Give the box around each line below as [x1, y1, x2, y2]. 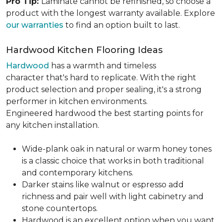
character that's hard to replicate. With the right [6, 73, 196, 82]
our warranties [6, 20, 63, 30]
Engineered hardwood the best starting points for [6, 109, 204, 118]
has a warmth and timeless [49, 61, 156, 70]
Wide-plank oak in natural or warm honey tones [22, 144, 212, 154]
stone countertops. [22, 204, 98, 213]
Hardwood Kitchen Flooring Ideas [6, 45, 165, 55]
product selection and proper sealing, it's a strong [6, 85, 202, 94]
